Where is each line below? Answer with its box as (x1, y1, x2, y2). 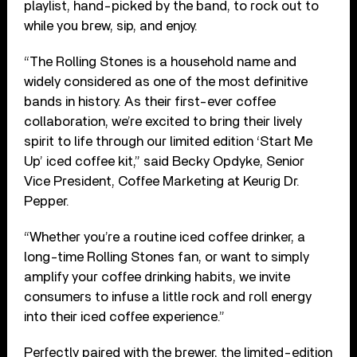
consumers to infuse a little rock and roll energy (24, 289, 312, 304)
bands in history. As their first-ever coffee (24, 94, 277, 108)
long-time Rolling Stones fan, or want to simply (24, 249, 310, 264)
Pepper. (24, 194, 70, 208)
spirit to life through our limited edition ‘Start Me (24, 134, 313, 148)
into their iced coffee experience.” (24, 309, 226, 324)
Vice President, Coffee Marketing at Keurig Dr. (24, 174, 300, 188)
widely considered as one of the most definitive (24, 74, 308, 88)
